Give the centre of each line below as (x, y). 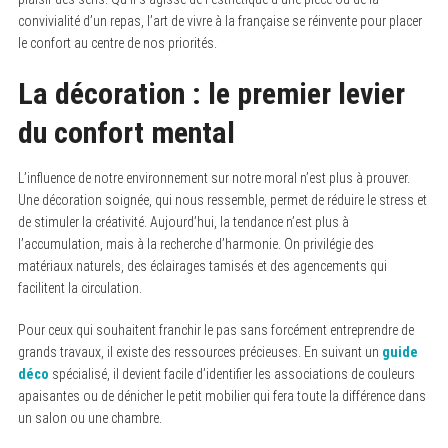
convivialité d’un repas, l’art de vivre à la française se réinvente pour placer (219, 21)
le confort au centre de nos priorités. (117, 43)
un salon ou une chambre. (89, 418)
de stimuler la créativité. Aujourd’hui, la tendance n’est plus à (183, 222)
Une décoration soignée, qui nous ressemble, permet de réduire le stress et (222, 200)
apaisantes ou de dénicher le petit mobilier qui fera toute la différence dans (221, 396)
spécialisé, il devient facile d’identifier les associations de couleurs (231, 374)
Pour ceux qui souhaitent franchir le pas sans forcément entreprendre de (215, 330)
